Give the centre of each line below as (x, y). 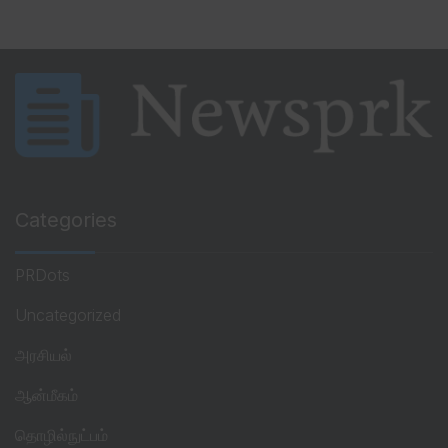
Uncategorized (68, 315)
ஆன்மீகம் (46, 395)
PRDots (42, 275)
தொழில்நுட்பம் (61, 435)
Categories (66, 220)
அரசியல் (43, 355)
